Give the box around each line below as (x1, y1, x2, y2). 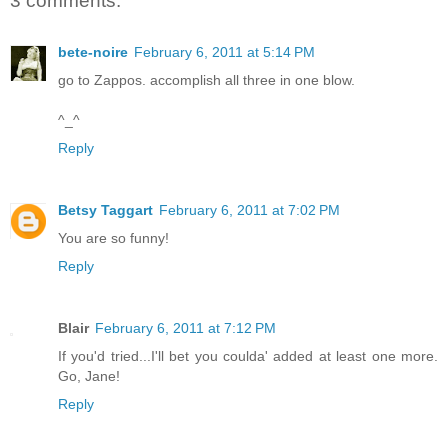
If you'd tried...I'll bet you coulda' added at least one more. (58, 347, 438, 364)
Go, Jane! (58, 367, 120, 384)
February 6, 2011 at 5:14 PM (134, 43, 315, 60)
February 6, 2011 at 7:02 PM (159, 201, 340, 218)
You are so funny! (58, 229, 169, 246)
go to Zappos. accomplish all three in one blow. (58, 71, 355, 88)
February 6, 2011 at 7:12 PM (95, 319, 276, 336)
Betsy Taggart (58, 201, 153, 218)
